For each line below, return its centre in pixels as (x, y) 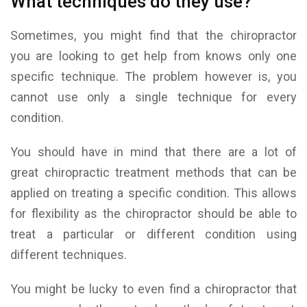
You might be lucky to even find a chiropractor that (153, 289)
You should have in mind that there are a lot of (153, 152)
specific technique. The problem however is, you (153, 77)
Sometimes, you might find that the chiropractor (153, 36)
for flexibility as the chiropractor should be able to (153, 214)
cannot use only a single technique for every (153, 97)
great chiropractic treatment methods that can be (153, 173)
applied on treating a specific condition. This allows (153, 193)
